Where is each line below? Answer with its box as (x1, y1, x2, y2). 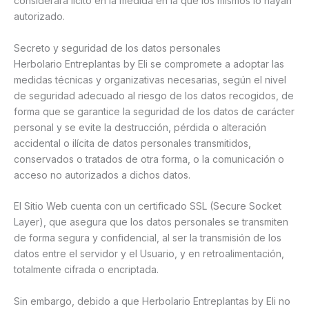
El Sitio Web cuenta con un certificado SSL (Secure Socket (14, 200, 281, 212)
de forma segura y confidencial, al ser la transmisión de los (14, 232, 281, 244)
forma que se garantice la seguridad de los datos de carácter (14, 105, 295, 117)
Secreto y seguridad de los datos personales (14, 41, 221, 54)
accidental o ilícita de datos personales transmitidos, (14, 137, 251, 149)
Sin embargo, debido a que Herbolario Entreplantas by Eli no (14, 295, 290, 307)
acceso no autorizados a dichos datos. (14, 168, 190, 181)
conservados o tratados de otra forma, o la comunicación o (14, 152, 284, 165)
